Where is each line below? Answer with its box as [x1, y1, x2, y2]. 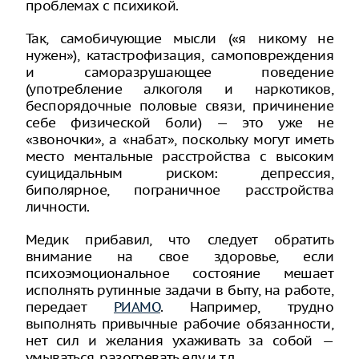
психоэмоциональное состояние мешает [26, 264, 333, 282]
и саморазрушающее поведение [26, 63, 333, 81]
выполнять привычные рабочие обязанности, [26, 315, 333, 333]
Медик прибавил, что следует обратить [26, 231, 333, 248]
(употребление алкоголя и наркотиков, [26, 80, 333, 98]
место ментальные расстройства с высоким [26, 147, 333, 165]
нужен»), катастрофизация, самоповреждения [26, 46, 333, 64]
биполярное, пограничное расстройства [26, 181, 333, 199]
